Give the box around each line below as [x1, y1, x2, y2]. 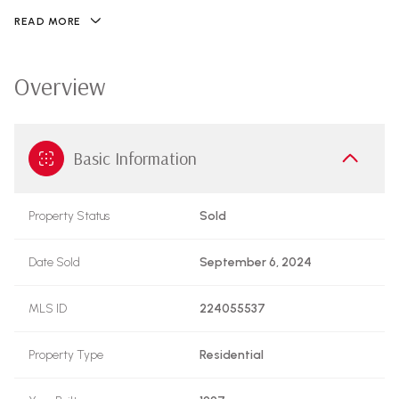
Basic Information [73, 147, 197, 169]
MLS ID [28, 301, 67, 316]
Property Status [28, 208, 110, 224]
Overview [14, 70, 105, 102]
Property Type [28, 347, 103, 362]
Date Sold [28, 255, 80, 270]
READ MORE [14, 15, 81, 28]
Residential [199, 347, 264, 362]
